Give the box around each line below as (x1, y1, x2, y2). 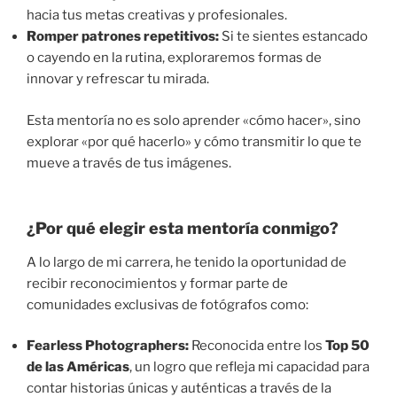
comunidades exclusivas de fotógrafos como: (27, 296, 308, 313)
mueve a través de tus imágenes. (27, 154, 231, 171)
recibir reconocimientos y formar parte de (27, 275, 288, 292)
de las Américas (27, 359, 129, 376)
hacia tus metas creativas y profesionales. (27, 7, 287, 24)
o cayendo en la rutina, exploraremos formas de (27, 50, 322, 66)
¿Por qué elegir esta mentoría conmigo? (27, 219, 339, 238)
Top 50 (325, 338, 370, 354)
